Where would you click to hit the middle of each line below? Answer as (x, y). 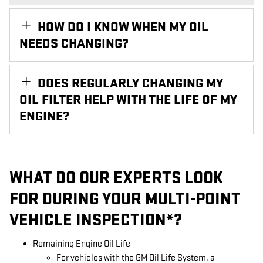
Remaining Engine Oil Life (82, 244)
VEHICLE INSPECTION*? (96, 220)
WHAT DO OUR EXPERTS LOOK (116, 178)
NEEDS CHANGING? (74, 43)
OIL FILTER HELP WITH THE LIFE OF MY (128, 100)
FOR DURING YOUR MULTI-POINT (125, 199)
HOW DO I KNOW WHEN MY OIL (123, 27)
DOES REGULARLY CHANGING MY (130, 83)
